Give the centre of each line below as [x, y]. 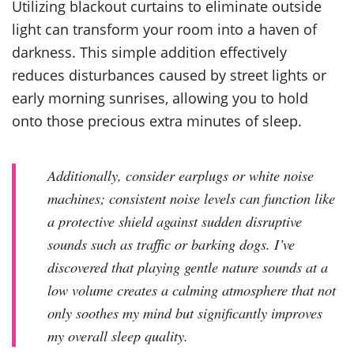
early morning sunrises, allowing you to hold [160, 97]
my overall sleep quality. [118, 335]
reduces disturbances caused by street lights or [169, 74]
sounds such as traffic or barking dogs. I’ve [171, 243]
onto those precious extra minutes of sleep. [157, 120]
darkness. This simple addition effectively [149, 51]
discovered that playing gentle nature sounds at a [188, 266]
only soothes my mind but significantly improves [185, 312]
